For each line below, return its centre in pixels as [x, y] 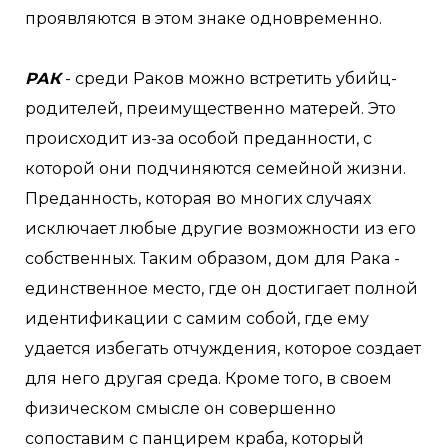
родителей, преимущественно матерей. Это [210, 108]
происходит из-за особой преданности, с [198, 138]
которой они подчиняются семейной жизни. [215, 168]
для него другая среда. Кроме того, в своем [208, 378]
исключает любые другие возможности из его [220, 228]
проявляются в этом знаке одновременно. [203, 18]
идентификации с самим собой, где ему [197, 318]
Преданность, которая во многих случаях [198, 198]
